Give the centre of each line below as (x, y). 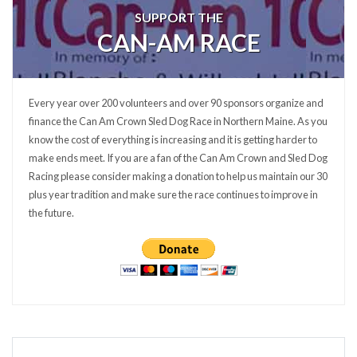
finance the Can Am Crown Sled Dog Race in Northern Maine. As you (178, 121)
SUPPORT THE (178, 17)
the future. (51, 213)
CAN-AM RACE (178, 42)
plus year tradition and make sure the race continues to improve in (173, 194)
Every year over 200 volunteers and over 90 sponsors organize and (176, 103)
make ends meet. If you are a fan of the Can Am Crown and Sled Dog (178, 158)
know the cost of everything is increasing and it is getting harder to (173, 139)
